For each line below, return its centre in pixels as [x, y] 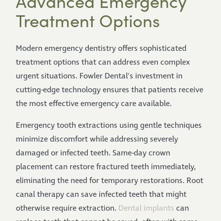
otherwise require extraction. [67, 208]
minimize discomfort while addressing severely [97, 139]
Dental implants [146, 208]
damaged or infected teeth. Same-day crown [93, 153]
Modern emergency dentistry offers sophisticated [101, 49]
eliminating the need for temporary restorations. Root [110, 181]
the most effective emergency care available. [94, 104]
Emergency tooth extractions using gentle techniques [109, 126]
